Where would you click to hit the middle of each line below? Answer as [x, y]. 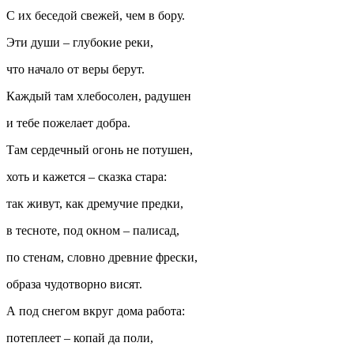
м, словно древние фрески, [125, 257]
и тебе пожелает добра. [68, 123]
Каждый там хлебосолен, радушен [99, 96]
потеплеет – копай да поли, [80, 338]
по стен [26, 257]
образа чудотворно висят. [74, 284]
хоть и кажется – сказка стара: [87, 177]
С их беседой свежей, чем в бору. [96, 15]
